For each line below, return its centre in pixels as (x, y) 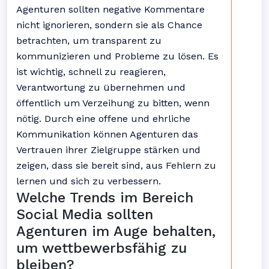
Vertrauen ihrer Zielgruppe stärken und (108, 150)
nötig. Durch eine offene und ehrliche (103, 119)
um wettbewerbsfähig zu (101, 248)
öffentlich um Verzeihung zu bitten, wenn (113, 103)
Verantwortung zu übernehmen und (101, 87)
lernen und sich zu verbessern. (89, 181)
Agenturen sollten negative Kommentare (110, 9)
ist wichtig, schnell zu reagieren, (91, 72)
